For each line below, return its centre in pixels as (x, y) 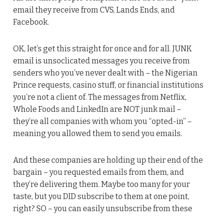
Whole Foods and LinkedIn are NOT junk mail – (97, 109)
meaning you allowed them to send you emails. (97, 133)
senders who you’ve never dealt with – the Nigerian (105, 73)
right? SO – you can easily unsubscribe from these (102, 208)
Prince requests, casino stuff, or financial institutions (108, 85)
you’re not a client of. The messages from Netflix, (100, 97)
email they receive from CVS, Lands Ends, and (94, 10)
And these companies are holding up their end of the (108, 160)
